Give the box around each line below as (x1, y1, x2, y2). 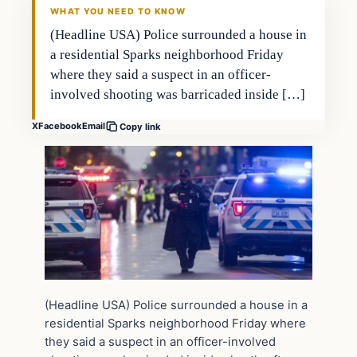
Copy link (120, 120, 161, 132)
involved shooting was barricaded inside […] (50, 86, 306, 102)
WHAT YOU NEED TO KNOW (50, 6, 186, 17)
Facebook (38, 120, 82, 132)
